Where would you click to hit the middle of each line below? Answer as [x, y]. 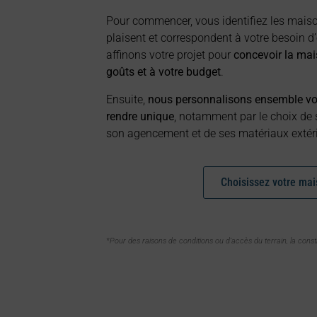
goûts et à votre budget [164, 72]
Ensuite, [127, 99]
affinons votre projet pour [170, 55]
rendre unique [140, 116]
